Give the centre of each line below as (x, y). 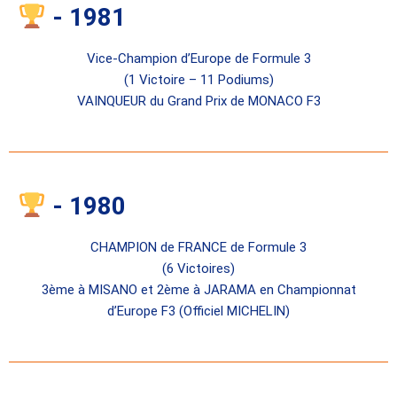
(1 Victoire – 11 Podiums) (198, 79)
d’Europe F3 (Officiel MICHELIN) (198, 311)
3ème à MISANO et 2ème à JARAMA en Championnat (198, 289)
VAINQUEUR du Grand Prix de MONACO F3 (198, 101)
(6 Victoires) (198, 268)
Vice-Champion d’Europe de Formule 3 (198, 58)
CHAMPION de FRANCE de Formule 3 (198, 247)
